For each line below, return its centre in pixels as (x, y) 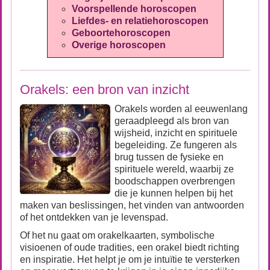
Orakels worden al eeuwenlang (181, 109)
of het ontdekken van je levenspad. (94, 217)
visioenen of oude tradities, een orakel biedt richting (130, 247)
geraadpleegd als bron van (172, 121)
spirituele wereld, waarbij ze (174, 169)
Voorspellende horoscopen (141, 9)
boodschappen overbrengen (175, 181)
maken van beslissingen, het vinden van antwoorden (132, 205)
